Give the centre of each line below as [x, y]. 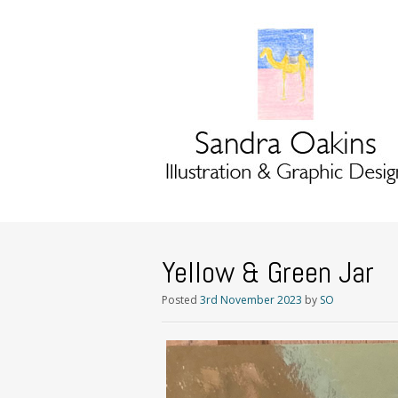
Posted [181, 300]
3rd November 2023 [251, 300]
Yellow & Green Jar [268, 272]
